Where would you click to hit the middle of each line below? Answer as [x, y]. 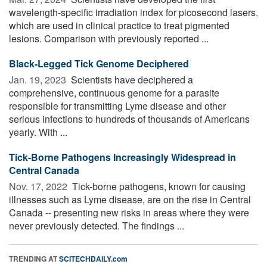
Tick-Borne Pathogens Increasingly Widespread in [122, 157]
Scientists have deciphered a [131, 79]
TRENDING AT [34, 258]
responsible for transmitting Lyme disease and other [117, 105]
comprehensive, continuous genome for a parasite [114, 92]
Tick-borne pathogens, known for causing [158, 186]
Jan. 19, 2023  [39, 79]
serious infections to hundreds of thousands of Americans [129, 119]
